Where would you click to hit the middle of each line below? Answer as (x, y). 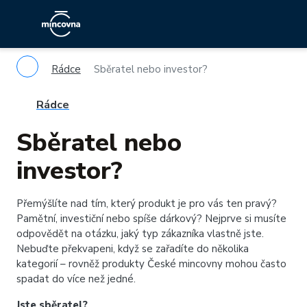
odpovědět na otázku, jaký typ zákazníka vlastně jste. (140, 234)
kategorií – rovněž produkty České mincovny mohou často (151, 264)
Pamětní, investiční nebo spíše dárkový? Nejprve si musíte (151, 219)
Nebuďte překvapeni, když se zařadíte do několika (133, 249)
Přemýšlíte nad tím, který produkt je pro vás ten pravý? (147, 204)
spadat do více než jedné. (76, 279)
